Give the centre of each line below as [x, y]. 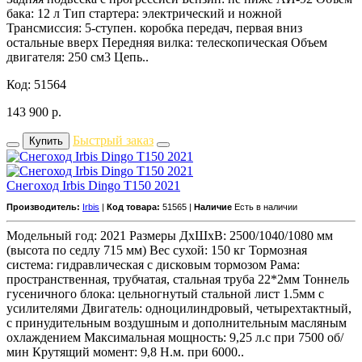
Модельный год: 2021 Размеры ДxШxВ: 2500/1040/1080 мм [170, 235]
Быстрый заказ [113, 140]
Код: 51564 [36, 84]
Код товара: [133, 206]
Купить [46, 141]
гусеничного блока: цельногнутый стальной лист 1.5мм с [165, 293]
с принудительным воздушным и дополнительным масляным [177, 322]
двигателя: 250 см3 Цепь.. [78, 57]
